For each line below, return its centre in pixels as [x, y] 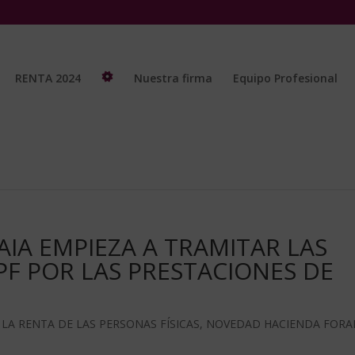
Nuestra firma [173, 78]
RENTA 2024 [48, 78]
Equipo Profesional [285, 78]
